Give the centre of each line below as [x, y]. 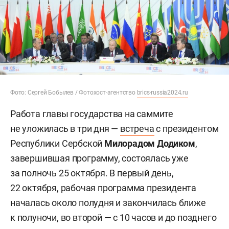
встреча [137, 128]
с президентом [186, 128]
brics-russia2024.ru [162, 92]
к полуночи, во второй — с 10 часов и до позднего [113, 217]
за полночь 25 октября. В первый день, [92, 173]
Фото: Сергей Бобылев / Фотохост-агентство [74, 92]
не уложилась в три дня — [65, 128]
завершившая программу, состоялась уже [99, 158]
